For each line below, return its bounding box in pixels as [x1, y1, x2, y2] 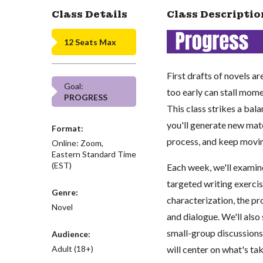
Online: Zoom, [52, 138, 103, 148]
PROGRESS [64, 92, 107, 102]
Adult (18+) [52, 244, 93, 254]
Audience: [52, 229, 90, 239]
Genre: [52, 187, 78, 197]
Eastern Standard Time [52, 149, 136, 159]
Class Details [52, 8, 127, 21]
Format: [52, 123, 83, 133]
